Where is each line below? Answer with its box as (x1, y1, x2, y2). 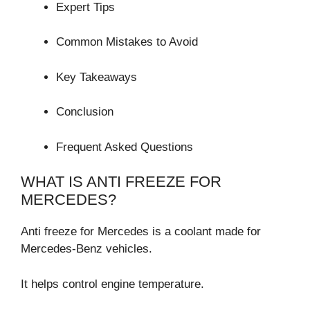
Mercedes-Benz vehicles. (21, 242, 152, 256)
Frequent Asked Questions (56, 140, 193, 154)
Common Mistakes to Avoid (56, 35, 198, 49)
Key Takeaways (56, 70, 137, 84)
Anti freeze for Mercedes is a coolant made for (21, 225, 261, 239)
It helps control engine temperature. (21, 277, 204, 291)
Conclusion (56, 105, 113, 119)
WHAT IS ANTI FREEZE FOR (21, 173, 221, 191)
